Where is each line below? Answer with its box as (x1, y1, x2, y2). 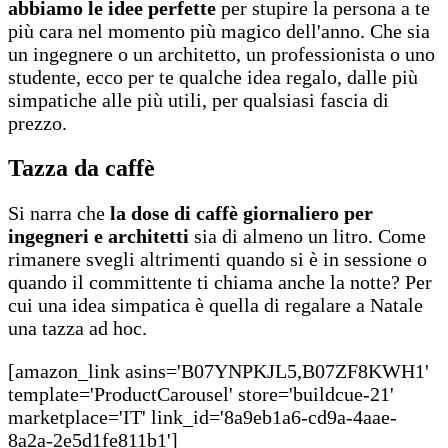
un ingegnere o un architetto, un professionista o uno (8, 42, 435, 65)
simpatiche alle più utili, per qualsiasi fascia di (8, 88, 389, 111)
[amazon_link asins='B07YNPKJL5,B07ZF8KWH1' (8, 359, 429, 382)
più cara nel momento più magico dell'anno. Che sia (8, 19, 430, 42)
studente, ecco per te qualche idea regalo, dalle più (8, 65, 418, 88)
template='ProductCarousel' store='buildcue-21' (8, 382, 394, 405)
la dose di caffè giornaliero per (110, 201, 373, 224)
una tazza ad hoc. (8, 316, 147, 339)
